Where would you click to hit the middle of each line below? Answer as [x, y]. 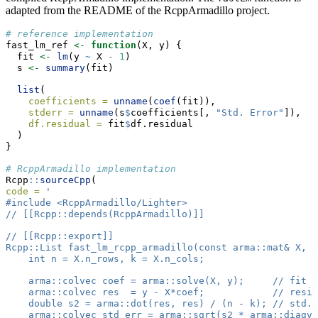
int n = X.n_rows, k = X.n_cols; [105, 258]
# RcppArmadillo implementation [91, 168]
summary [65, 67]
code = [23, 191]
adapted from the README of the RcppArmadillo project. [138, 10]
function [114, 45]
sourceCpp [65, 180]
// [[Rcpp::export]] [60, 236]
